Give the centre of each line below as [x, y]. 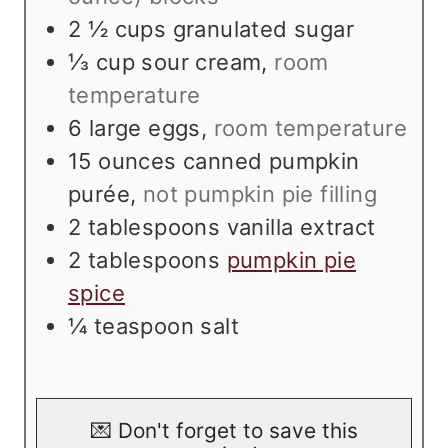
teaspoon [144, 326]
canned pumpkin [271, 161]
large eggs [144, 128]
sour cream [201, 62]
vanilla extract [301, 227]
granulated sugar [263, 29]
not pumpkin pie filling [260, 194]
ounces [137, 161]
